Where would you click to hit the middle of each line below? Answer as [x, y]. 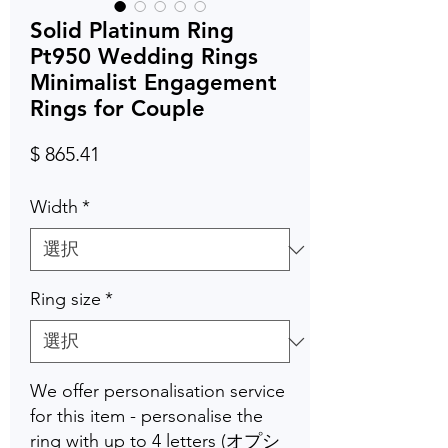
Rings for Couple [117, 109]
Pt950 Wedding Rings [144, 57]
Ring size [65, 299]
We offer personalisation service [157, 391]
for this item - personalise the [146, 416]
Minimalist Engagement [153, 83]
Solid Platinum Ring [132, 31]
